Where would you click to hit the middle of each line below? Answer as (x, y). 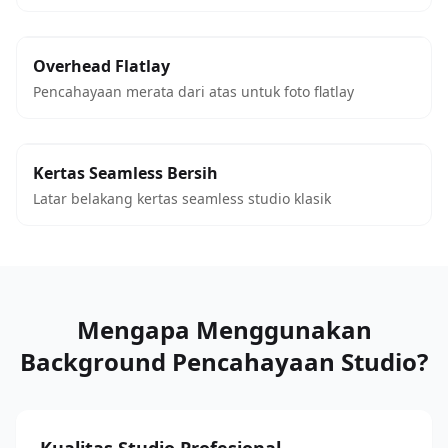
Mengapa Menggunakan (224, 329)
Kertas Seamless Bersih (125, 173)
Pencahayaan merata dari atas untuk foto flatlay (193, 91)
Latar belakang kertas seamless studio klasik (182, 198)
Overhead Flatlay (101, 66)
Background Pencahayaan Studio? (224, 361)
